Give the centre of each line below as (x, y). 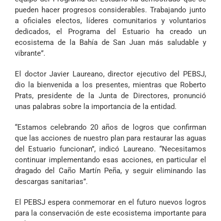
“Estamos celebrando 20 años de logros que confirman (110, 128)
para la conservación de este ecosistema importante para (110, 213)
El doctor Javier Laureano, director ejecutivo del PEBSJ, (110, 74)
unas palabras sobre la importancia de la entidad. (96, 107)
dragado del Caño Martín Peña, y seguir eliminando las (110, 171)
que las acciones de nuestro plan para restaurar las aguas (110, 138)
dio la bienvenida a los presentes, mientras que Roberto (110, 85)
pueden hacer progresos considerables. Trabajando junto (110, 10)
